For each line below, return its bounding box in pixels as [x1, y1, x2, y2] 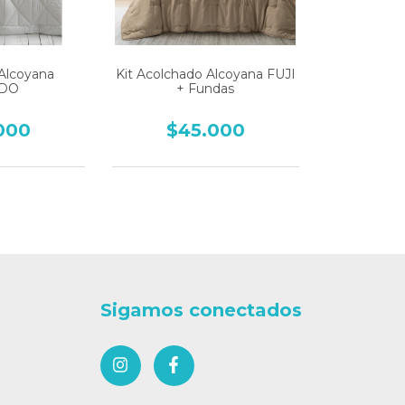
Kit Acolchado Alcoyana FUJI [115, 66, 296, 82]
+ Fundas [176, 80, 235, 97]
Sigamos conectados [99, 299, 302, 321]
